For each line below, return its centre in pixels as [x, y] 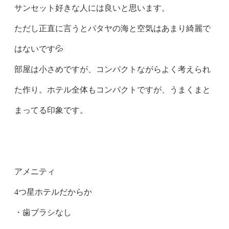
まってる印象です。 [51, 110]
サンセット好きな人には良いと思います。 [92, 8]
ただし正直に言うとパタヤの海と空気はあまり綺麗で [112, 28]
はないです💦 [39, 49]
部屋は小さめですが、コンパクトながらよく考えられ [112, 69]
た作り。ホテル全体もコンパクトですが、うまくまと [112, 90]
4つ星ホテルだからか [53, 192]
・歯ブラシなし [43, 212]
